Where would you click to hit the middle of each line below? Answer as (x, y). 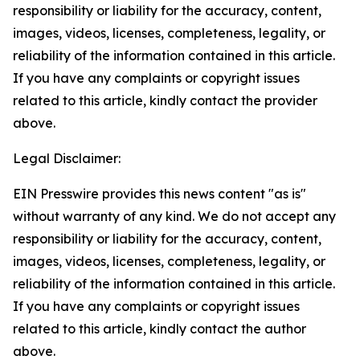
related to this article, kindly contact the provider (165, 100)
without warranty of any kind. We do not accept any (174, 216)
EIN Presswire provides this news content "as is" (160, 194)
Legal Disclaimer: (67, 158)
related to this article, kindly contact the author (160, 329)
